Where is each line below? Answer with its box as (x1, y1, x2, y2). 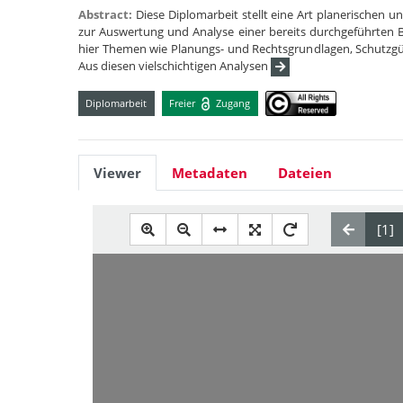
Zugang (213, 95, 251, 110)
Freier (169, 95, 199, 110)
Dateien (278, 164, 332, 183)
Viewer (94, 164, 141, 183)
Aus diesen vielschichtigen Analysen (78, 58, 271, 74)
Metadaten (172, 164, 247, 183)
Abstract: (78, 6, 136, 22)
